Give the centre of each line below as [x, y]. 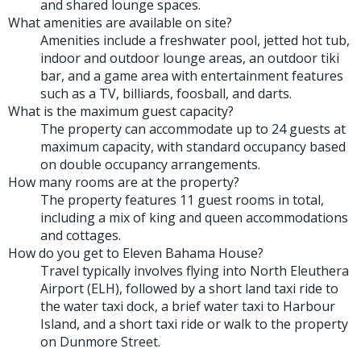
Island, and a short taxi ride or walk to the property [194, 324]
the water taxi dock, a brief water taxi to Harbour [188, 306]
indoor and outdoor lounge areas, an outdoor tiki [190, 58]
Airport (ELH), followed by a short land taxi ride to [189, 288]
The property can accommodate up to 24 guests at [193, 129]
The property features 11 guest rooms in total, [182, 199]
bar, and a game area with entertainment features [192, 75]
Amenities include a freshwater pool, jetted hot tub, [195, 40]
